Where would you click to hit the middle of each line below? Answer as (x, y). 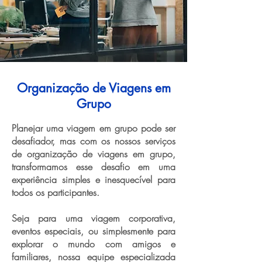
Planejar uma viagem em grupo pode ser (94, 128)
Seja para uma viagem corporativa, (94, 218)
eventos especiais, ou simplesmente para (94, 231)
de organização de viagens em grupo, (94, 154)
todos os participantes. (56, 192)
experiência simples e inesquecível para (94, 180)
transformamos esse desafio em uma (94, 167)
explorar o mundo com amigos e (94, 244)
